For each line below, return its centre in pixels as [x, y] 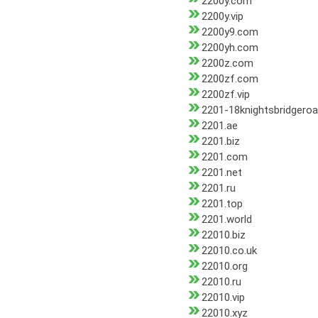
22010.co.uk [229, 251]
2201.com [225, 157]
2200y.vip [223, 17]
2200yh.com [230, 48]
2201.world [227, 220]
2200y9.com [230, 32]
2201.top [222, 204]
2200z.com [227, 64]
